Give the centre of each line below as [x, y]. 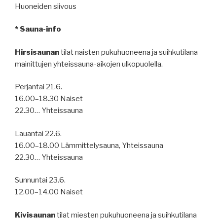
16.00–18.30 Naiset [49, 99]
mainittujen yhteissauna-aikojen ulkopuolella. [89, 64]
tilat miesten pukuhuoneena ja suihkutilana [126, 215]
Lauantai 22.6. [38, 133]
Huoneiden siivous [46, 6]
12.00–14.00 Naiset [49, 192]
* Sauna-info [38, 29]
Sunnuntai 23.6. [40, 180]
